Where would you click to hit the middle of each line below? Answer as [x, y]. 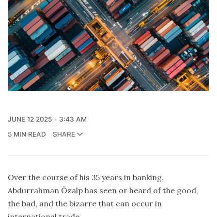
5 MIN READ [27, 134]
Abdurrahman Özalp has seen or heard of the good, [103, 190]
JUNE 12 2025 [30, 119]
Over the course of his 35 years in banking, [86, 177]
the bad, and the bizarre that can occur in [85, 203]
